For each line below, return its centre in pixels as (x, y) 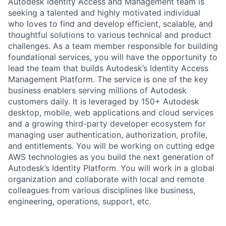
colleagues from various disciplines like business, (102, 190)
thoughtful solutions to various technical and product (110, 35)
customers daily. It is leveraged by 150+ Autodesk (104, 101)
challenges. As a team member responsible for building (113, 46)
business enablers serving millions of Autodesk (97, 90)
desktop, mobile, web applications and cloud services (111, 112)
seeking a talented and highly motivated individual (104, 13)
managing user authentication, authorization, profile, (108, 135)
